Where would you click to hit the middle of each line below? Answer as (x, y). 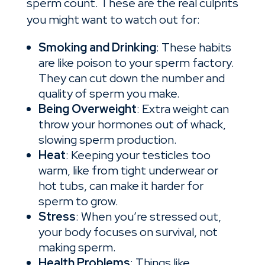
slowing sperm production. (107, 140)
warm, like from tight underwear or (128, 171)
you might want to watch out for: (113, 20)
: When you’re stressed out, (148, 217)
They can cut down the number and (131, 78)
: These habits (193, 48)
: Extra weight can (182, 109)
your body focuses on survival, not (128, 232)
